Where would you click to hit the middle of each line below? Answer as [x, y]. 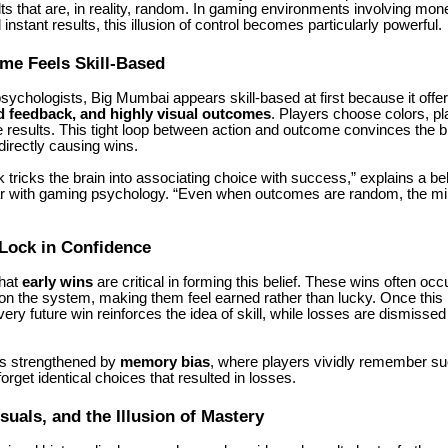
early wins [57, 282]
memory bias [165, 362]
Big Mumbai [130, 97]
